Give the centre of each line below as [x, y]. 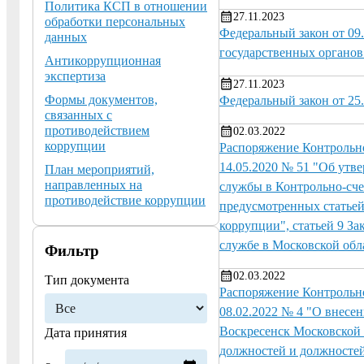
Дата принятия [86, 332]
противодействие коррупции [125, 200]
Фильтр [72, 250]
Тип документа [87, 279]
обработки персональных [115, 21]
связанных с [78, 115]
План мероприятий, [100, 169]
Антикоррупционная [103, 60]
